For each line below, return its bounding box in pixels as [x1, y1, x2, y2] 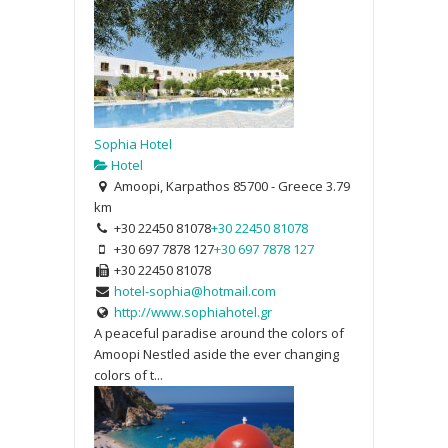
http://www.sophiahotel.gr [113, 302, 272, 321]
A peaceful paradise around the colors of [94, 323, 344, 342]
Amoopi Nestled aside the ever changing [94, 344, 339, 363]
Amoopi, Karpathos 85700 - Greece [110, 176, 323, 195]
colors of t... [94, 365, 163, 384]
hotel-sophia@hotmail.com [113, 281, 276, 300]
